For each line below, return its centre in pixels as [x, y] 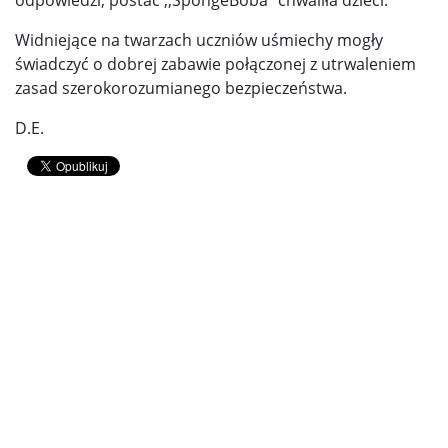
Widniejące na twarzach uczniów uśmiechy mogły [199, 39]
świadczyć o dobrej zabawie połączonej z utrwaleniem [215, 63]
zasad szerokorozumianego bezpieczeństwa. [181, 87]
